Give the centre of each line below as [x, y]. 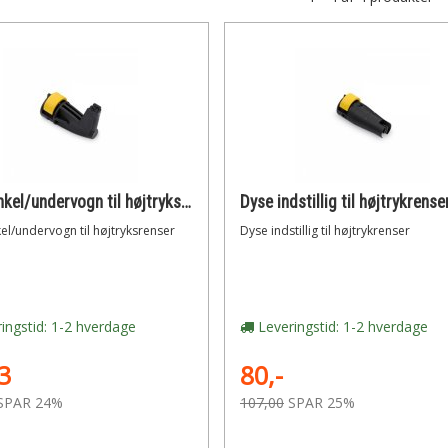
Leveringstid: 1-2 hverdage [340, 326]
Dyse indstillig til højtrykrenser [324, 230]
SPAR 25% [321, 402]
